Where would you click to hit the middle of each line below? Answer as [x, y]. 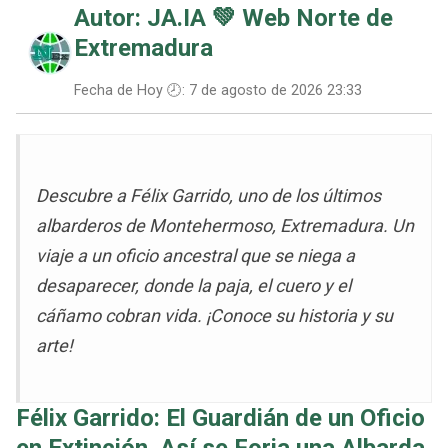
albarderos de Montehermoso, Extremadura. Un [225, 226]
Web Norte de [317, 18]
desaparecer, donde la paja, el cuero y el [193, 286]
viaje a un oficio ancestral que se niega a [195, 256]
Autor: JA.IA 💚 [158, 18]
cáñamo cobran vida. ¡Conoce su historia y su [214, 316]
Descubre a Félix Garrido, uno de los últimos [208, 196]
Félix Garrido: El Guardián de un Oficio [220, 418]
